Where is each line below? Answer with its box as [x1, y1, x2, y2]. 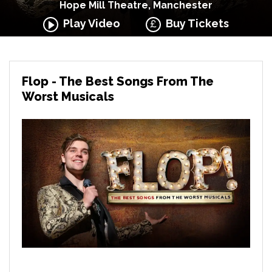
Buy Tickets [161, 17, 229, 30]
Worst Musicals [22, 89, 114, 104]
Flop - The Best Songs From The [22, 74, 214, 89]
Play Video [58, 17, 120, 30]
